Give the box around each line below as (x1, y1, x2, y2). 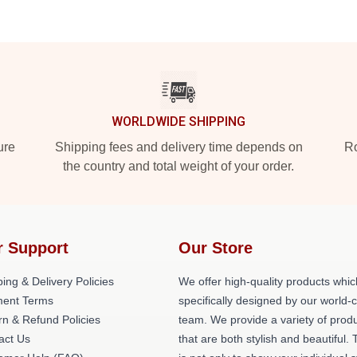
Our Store (178, 239, 253, 257)
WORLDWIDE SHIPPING (112, 114, 245, 129)
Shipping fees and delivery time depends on (54, 140, 303, 154)
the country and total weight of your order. (63, 159, 294, 173)
